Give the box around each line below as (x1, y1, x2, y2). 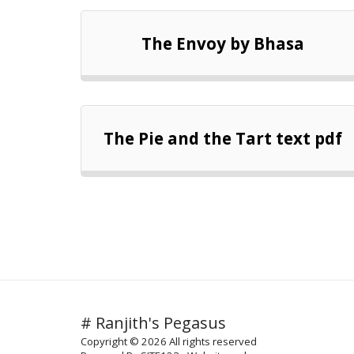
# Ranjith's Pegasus (81, 311, 226, 333)
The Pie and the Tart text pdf (104, 127, 342, 150)
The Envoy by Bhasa (141, 32, 304, 55)
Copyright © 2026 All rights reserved (81, 333, 257, 348)
